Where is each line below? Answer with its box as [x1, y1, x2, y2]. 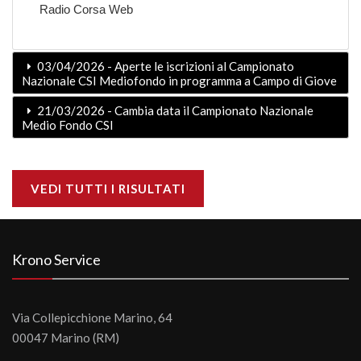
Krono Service [12, 251, 101, 268]
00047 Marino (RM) [12, 330, 119, 345]
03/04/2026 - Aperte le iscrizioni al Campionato [34, 58, 294, 73]
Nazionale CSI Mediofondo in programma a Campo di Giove [21, 73, 337, 88]
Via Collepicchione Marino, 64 [12, 310, 172, 325]
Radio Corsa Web [39, 2, 133, 16]
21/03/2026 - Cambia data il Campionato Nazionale [34, 102, 313, 118]
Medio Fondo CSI [21, 117, 114, 132]
